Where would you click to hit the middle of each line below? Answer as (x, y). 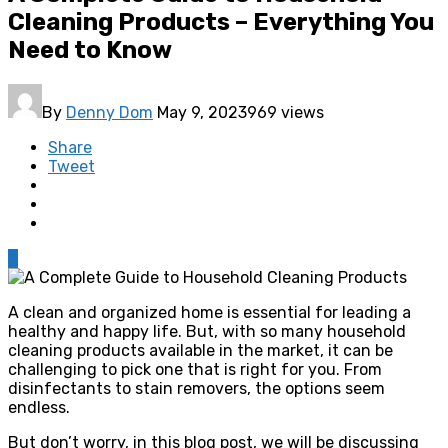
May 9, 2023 (202, 112)
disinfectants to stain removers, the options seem (196, 388)
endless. (39, 407)
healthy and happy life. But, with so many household (207, 331)
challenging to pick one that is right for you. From (195, 369)
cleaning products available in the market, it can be (200, 350)
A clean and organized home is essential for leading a (209, 312)
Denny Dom (109, 112)
